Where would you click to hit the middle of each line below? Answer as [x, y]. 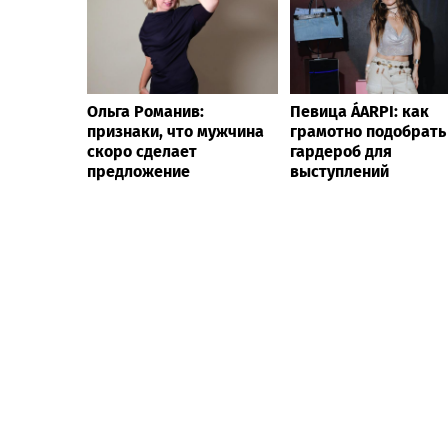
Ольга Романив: [145, 111]
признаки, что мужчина [175, 131]
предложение [138, 171]
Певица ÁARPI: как [359, 111]
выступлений [339, 171]
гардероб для [341, 151]
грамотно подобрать [368, 131]
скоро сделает [142, 151]
